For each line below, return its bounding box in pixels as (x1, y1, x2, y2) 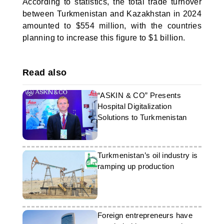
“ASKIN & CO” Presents (97, 91, 181, 99)
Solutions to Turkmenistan (97, 113, 187, 121)
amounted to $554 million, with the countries (22, 21, 202, 30)
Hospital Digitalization (97, 102, 171, 110)
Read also (22, 67, 67, 77)
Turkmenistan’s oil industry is (97, 151, 198, 159)
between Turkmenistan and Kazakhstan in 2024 (22, 9, 202, 18)
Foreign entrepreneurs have (97, 211, 193, 219)
